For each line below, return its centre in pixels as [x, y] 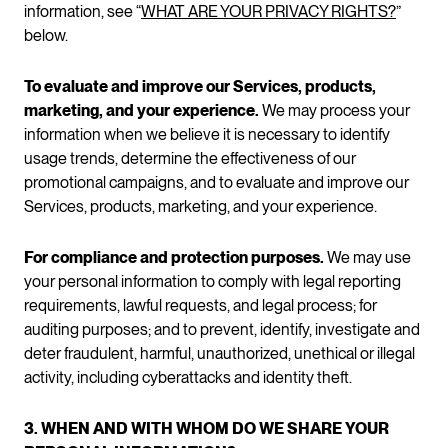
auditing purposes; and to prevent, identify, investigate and [222, 329]
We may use [367, 257]
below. [46, 35]
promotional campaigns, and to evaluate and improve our [216, 182]
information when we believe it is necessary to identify [207, 134]
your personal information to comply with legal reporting [212, 281]
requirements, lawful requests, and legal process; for [200, 305]
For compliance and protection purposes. [174, 257]
